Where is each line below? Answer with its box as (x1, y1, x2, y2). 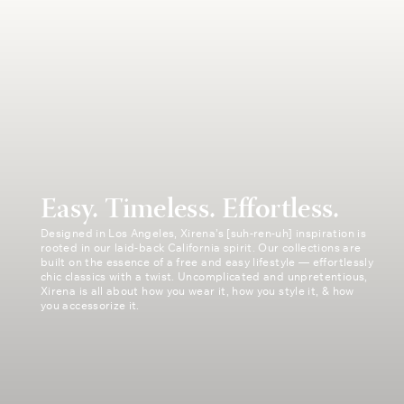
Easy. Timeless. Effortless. (41, 196, 340, 225)
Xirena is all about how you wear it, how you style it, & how (41, 284, 354, 298)
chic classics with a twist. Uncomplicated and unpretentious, (41, 270, 368, 283)
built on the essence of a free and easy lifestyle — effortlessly (41, 255, 374, 269)
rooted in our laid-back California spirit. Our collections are (41, 241, 362, 254)
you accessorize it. (41, 298, 140, 312)
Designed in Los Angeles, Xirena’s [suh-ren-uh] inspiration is (41, 226, 366, 240)
